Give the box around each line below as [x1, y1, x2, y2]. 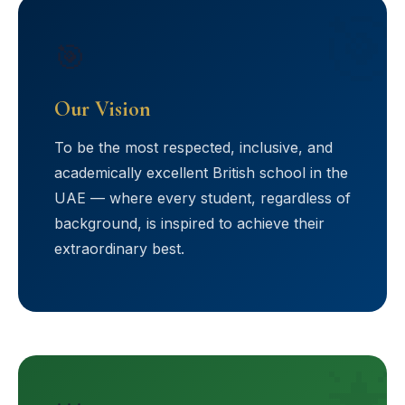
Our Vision [54, 96, 151, 122]
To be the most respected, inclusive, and [54, 138, 333, 156]
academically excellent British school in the [54, 164, 348, 182]
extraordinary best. [54, 240, 184, 258]
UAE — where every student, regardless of [54, 189, 351, 207]
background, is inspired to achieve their [54, 214, 325, 232]
